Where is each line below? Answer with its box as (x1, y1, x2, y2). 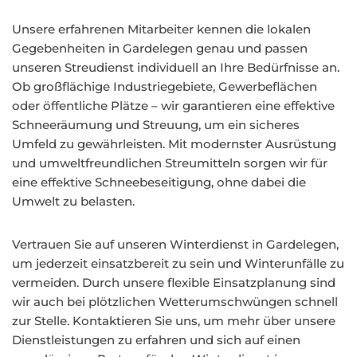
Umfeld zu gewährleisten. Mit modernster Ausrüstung (12, 136, 336, 151)
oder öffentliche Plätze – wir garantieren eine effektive (12, 98, 335, 113)
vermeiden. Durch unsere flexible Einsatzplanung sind (12, 275, 335, 290)
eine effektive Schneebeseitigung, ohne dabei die (12, 175, 306, 190)
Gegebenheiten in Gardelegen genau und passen (12, 41, 308, 56)
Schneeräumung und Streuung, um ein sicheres (12, 117, 300, 132)
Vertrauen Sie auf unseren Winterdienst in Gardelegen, (12, 237, 339, 252)
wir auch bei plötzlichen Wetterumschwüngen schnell (12, 294, 338, 309)
